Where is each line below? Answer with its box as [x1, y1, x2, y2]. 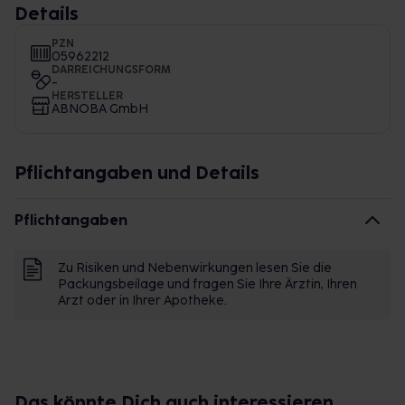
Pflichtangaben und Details [14, 162, 259, 184]
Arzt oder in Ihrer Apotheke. [58, 293, 227, 308]
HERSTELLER [52, 89, 123, 102]
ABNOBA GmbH [52, 101, 148, 117]
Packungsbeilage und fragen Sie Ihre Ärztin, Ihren [58, 277, 357, 292]
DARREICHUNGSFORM [52, 63, 171, 76]
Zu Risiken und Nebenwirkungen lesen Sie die [58, 260, 332, 276]
